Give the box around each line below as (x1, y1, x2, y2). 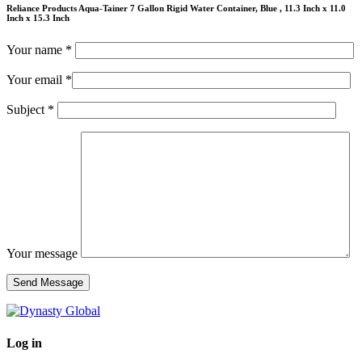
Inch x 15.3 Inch (6, 12, 69, 23)
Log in (6, 335, 42, 350)
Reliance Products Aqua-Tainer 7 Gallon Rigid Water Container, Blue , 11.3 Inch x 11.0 (6, 2, 346, 13)
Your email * (6, 73, 72, 87)
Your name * (6, 43, 75, 57)
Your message (6, 246, 81, 261)
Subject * (6, 103, 57, 117)
